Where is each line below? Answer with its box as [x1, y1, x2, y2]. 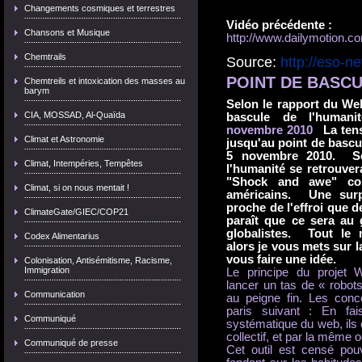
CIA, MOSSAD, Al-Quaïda [24, 110, 125, 120]
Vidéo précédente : [226, 19, 332, 32]
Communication [24, 289, 85, 299]
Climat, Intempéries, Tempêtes [24, 158, 143, 168]
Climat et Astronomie [24, 134, 104, 144]
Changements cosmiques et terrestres [24, 3, 175, 13]
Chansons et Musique [24, 27, 110, 37]
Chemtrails [24, 52, 66, 61]
